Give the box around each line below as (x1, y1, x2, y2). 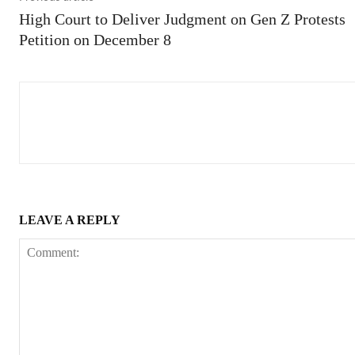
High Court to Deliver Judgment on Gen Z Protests (19, 10, 345, 28)
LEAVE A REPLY (19, 212, 120, 227)
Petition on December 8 (19, 30, 171, 48)
